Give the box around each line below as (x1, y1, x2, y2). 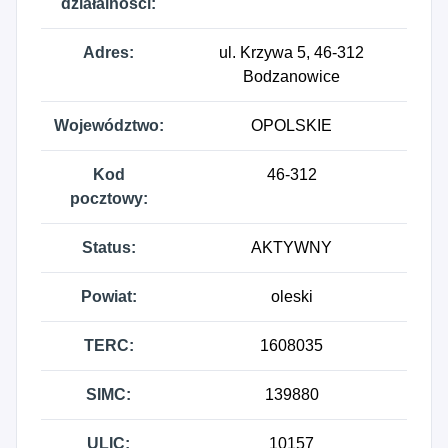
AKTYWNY (251, 239, 332, 256)
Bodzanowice (243, 68, 340, 85)
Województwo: (53, 117, 164, 134)
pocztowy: (69, 190, 148, 207)
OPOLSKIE (251, 117, 332, 134)
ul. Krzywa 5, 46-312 (219, 44, 364, 61)
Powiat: (80, 288, 137, 305)
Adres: (83, 44, 134, 61)
